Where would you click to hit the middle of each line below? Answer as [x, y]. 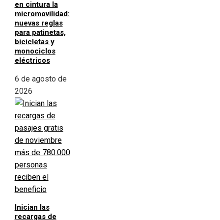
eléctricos [32, 61]
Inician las [32, 207]
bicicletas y [34, 42]
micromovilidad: [42, 14]
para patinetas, [40, 33]
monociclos [35, 51]
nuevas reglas [39, 23]
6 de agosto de [41, 79]
